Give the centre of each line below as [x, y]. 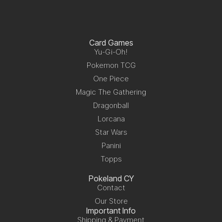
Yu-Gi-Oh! [111, 52]
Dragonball [111, 105]
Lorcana [111, 118]
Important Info [111, 210]
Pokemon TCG [111, 65]
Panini [111, 145]
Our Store [111, 201]
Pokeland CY [111, 178]
